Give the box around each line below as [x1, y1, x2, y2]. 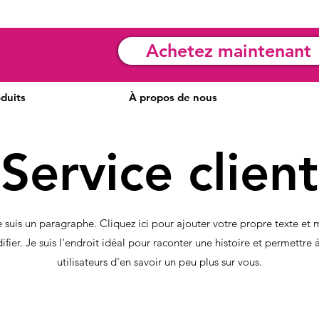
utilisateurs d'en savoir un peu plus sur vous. [57, 255, 262, 268]
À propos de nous [129, 90, 217, 104]
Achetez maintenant [145, 40, 311, 61]
